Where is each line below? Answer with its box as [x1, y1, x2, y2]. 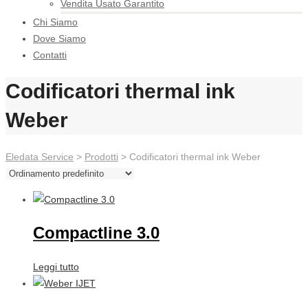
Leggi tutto [33, 261, 79, 272]
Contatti [33, 49, 67, 60]
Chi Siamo [33, 16, 78, 27]
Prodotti [85, 151, 118, 163]
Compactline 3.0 [33, 223, 159, 243]
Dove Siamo [33, 33, 86, 44]
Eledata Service [5, 151, 74, 163]
